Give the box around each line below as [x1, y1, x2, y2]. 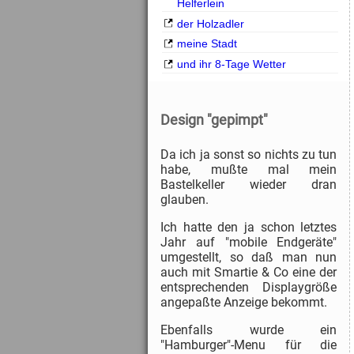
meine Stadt [176, 37, 237, 51]
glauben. [160, 191, 209, 207]
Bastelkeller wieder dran [160, 176, 337, 192]
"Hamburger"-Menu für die [160, 337, 337, 352]
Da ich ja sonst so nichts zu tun [160, 146, 337, 162]
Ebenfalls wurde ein [160, 322, 337, 337]
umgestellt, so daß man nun [160, 249, 337, 265]
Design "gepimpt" [160, 112, 269, 129]
